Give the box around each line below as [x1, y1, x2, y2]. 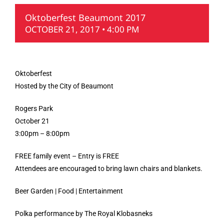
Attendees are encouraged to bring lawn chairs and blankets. [15, 164, 202, 173]
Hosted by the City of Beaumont [15, 82, 113, 90]
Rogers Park [15, 104, 53, 113]
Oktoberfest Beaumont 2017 [25, 11, 145, 24]
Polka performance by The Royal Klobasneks [15, 209, 152, 218]
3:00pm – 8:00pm [15, 129, 69, 138]
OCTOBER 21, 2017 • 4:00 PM [25, 23, 139, 35]
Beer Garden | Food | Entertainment [15, 187, 123, 195]
